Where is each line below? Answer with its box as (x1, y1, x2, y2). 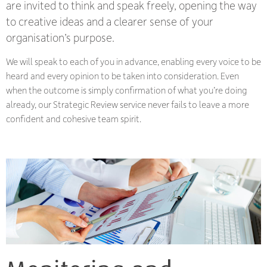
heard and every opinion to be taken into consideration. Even (6, 70, 239, 82)
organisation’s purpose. (6, 30, 114, 45)
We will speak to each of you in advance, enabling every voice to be (6, 55, 261, 68)
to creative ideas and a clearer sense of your (6, 14, 213, 29)
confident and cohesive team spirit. (6, 113, 141, 125)
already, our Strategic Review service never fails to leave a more (6, 98, 249, 111)
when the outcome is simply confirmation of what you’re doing (6, 84, 247, 97)
